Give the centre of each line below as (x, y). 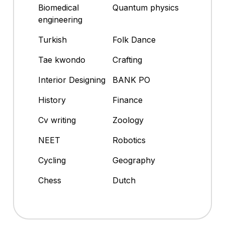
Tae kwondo (62, 60)
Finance (128, 100)
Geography (134, 160)
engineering (60, 20)
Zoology (128, 120)
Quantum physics (146, 8)
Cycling (52, 160)
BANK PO (131, 80)
